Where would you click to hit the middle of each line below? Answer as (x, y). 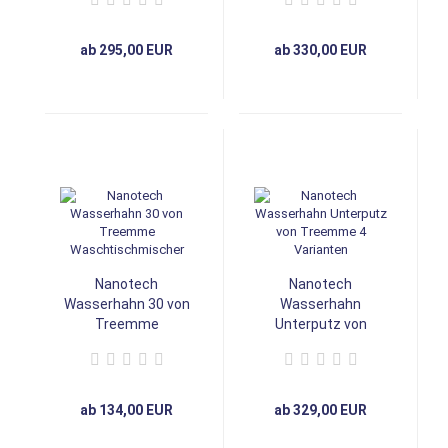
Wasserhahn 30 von (126, 303)
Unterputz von (320, 323)
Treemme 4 (320, 343)
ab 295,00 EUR (126, 49)
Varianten (320, 363)
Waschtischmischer (126, 343)
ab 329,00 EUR (320, 409)
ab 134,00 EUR (126, 409)
